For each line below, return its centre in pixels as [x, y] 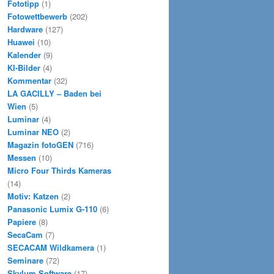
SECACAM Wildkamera [51, 248]
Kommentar [29, 81]
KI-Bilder [24, 68]
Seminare [25, 261]
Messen [22, 158]
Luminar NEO [33, 132]
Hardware [25, 29]
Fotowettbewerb [37, 17]
